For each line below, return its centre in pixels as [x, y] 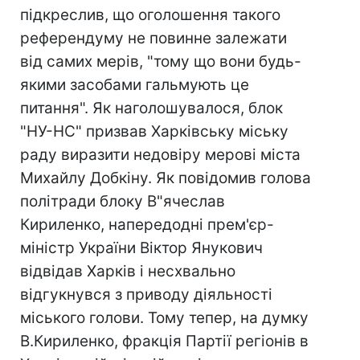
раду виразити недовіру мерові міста [160, 155]
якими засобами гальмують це [135, 85]
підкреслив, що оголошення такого [150, 15]
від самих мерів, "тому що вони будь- [161, 61]
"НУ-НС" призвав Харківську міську [154, 131]
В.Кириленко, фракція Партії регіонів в [164, 341]
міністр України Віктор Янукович [141, 248]
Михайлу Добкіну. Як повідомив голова [166, 178]
